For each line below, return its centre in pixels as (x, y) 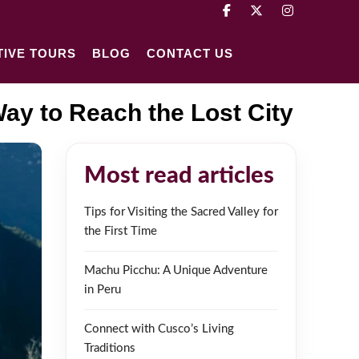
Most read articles (179, 176)
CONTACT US (190, 54)
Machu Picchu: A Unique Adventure (176, 271)
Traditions (110, 349)
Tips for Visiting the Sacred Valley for (181, 212)
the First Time (121, 232)
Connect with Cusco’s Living (159, 329)
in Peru (103, 290)
